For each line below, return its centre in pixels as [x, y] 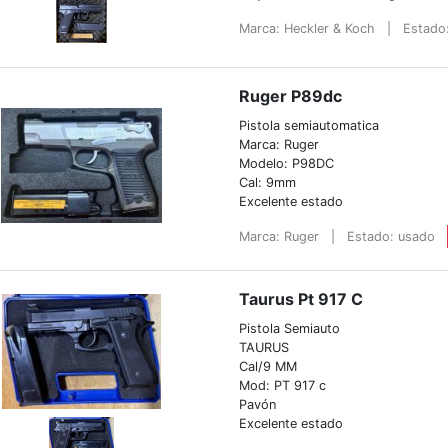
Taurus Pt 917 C [300, 299]
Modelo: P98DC [286, 164]
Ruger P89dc [290, 96]
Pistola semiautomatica [308, 126]
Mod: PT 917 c [282, 386]
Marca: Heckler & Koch [308, 28]
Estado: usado [390, 237]
